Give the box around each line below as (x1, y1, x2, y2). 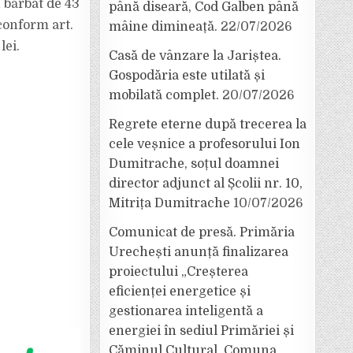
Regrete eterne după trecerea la (109, 117, 307, 132)
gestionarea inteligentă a (109, 304, 263, 318)
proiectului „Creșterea (109, 265, 248, 279)
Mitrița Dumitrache (109, 196, 230, 210)
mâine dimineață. (109, 20, 217, 34)
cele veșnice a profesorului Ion (109, 137, 300, 151)
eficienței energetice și (109, 284, 251, 299)
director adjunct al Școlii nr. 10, (109, 176, 303, 191)
